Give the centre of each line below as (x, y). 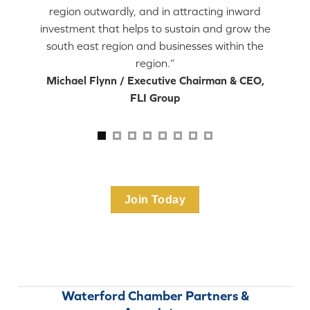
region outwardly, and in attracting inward (155, 11)
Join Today (155, 199)
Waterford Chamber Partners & (155, 296)
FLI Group (155, 97)
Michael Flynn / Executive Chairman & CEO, (155, 80)
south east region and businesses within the (155, 45)
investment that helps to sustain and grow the (155, 28)
